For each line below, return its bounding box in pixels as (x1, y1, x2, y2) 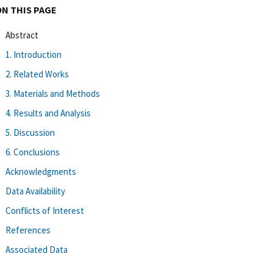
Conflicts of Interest (5, 204, 84, 216)
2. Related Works (5, 68, 69, 80)
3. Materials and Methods (5, 87, 100, 99)
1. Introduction (5, 48, 62, 60)
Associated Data (5, 243, 68, 255)
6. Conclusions (5, 146, 60, 158)
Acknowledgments (5, 165, 76, 177)
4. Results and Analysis (5, 107, 91, 119)
